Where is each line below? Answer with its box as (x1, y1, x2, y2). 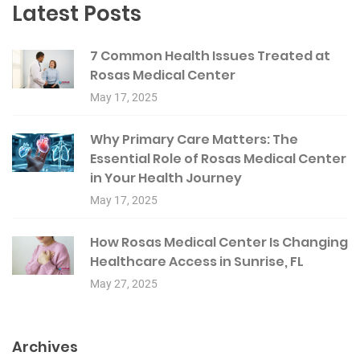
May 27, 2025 (90, 276, 157, 290)
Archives (12, 336, 78, 357)
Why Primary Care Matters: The (90, 129, 298, 149)
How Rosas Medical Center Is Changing (90, 232, 348, 252)
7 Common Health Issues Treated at (90, 46, 330, 65)
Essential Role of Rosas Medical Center (90, 149, 346, 168)
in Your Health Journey (90, 168, 242, 187)
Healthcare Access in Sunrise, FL (90, 252, 304, 271)
